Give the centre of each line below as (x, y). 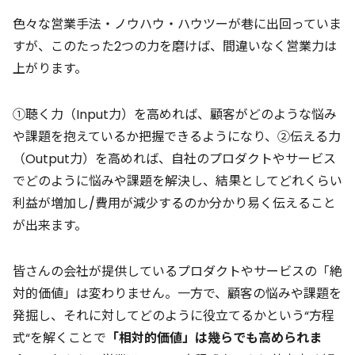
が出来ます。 (50, 226)
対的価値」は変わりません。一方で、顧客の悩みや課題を (177, 294)
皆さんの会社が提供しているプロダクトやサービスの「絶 (177, 272)
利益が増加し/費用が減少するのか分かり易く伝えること (174, 204)
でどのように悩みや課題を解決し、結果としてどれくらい (177, 181)
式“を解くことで (59, 338)
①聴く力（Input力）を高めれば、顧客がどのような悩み (175, 115)
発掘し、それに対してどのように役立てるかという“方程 (174, 316)
